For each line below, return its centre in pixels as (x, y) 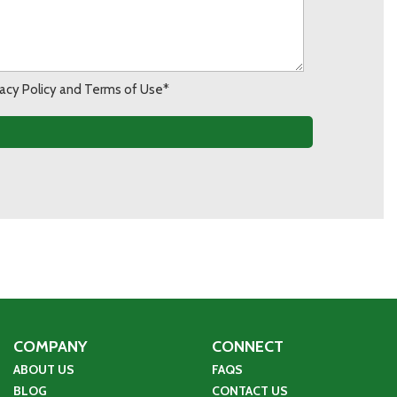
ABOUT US (43, 370)
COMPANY (50, 347)
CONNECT (247, 347)
